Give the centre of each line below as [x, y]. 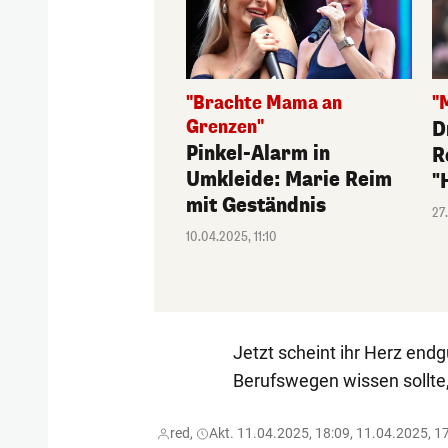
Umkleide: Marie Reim [289, 179]
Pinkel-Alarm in [258, 153]
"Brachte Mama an [264, 103]
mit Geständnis [256, 205]
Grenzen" [225, 127]
